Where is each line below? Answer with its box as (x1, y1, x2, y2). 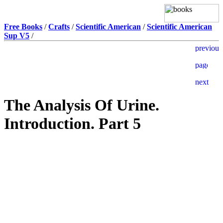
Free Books (4, 22, 42, 31)
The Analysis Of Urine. (4, 96, 159, 114)
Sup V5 (4, 31, 29, 40)
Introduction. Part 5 (4, 114, 141, 133)
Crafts (48, 22, 70, 31)
